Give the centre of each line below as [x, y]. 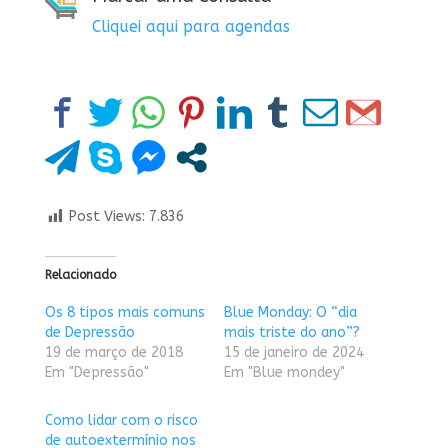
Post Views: [106, 217]
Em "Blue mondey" [284, 373]
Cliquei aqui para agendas [190, 27]
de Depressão [89, 333]
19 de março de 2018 [113, 353]
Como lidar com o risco [121, 421]
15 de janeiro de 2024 [293, 353]
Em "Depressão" [96, 373]
